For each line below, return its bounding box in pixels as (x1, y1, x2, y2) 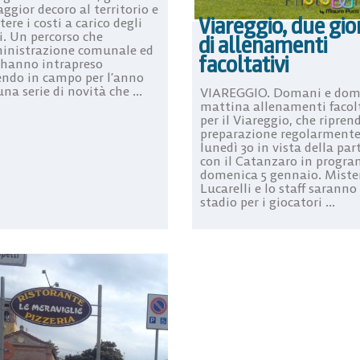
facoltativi (198, 50, 288, 80)
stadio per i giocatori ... (200, 194, 335, 211)
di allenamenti (198, 31, 327, 60)
